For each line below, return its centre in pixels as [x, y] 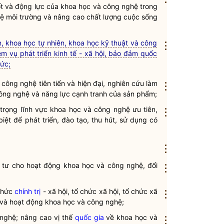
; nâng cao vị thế [45, 217]
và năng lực [51, 94]
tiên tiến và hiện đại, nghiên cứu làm [97, 83]
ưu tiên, [144, 109]
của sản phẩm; [132, 94]
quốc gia [89, 217]
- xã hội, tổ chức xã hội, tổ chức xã [99, 191]
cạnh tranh [89, 94]
